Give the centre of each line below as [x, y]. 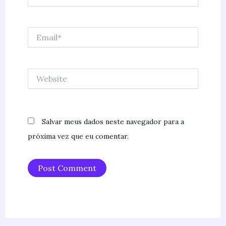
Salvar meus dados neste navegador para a [113, 122]
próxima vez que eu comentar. [78, 136]
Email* [38, 32]
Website [41, 73]
